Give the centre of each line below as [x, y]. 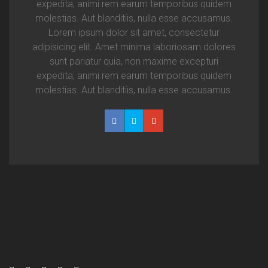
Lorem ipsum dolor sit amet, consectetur [134, 33]
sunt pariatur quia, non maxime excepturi [134, 61]
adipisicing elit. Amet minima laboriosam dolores [134, 47]
